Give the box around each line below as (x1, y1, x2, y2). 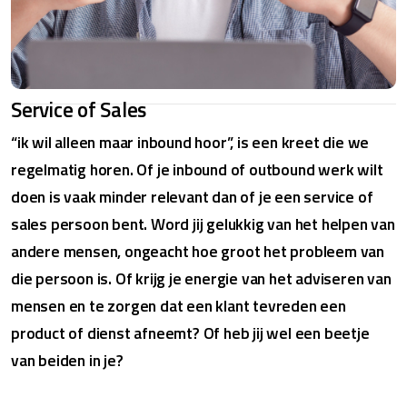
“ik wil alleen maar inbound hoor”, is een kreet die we (11, 129, 370, 154)
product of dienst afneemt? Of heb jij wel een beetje (11, 320, 370, 345)
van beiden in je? (11, 347, 124, 372)
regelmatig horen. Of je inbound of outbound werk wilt (11, 156, 383, 182)
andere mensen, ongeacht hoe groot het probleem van (11, 238, 384, 263)
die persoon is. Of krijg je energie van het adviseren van (11, 265, 392, 291)
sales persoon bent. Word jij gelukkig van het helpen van (11, 211, 395, 236)
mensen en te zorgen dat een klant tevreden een (11, 293, 346, 318)
